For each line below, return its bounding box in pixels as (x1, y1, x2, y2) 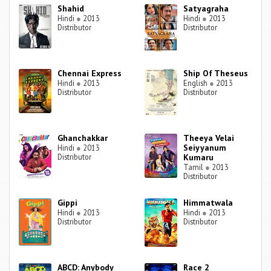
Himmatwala (183, 197, 233, 209)
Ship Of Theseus (183, 68, 249, 79)
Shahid (57, 3, 85, 15)
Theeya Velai (183, 132, 235, 144)
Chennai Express (57, 68, 122, 79)
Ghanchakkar (57, 132, 108, 144)
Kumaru (183, 152, 214, 163)
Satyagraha (183, 3, 229, 15)
